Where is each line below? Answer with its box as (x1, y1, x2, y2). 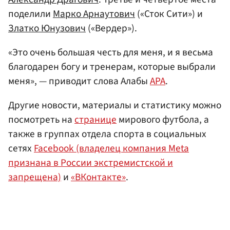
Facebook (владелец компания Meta (34, 141, 189, 156)
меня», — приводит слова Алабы (8, 74, 150, 89)
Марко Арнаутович (53, 6, 135, 21)
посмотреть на (8, 112, 74, 127)
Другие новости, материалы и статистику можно (8, 98, 221, 113)
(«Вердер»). (86, 21, 137, 35)
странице (74, 112, 117, 127)
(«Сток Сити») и (135, 6, 203, 21)
